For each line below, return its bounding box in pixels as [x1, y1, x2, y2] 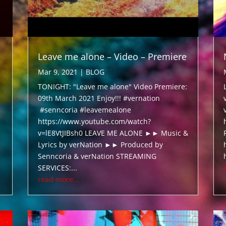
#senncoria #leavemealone [37, 104, 131, 115]
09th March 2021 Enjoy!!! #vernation [37, 93, 160, 103]
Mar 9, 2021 [37, 67, 78, 77]
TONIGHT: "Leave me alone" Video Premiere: [37, 81, 187, 91]
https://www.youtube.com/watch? [37, 116, 151, 126]
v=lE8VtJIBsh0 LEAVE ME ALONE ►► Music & [37, 128, 188, 138]
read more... [37, 174, 79, 184]
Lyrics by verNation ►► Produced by [37, 139, 163, 149]
